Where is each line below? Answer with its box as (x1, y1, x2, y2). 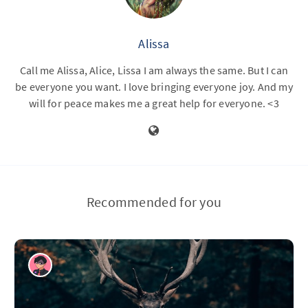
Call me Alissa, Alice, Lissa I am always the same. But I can (19, 63, 288, 77)
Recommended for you (86, 193, 222, 210)
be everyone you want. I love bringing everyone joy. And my (15, 80, 293, 93)
